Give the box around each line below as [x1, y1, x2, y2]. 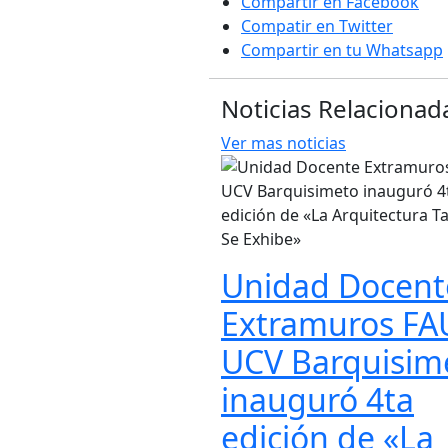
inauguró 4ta [221, 378, 414, 422]
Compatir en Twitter [241, 15, 393, 38]
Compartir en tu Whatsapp [241, 39, 443, 62]
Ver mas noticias [221, 132, 346, 155]
